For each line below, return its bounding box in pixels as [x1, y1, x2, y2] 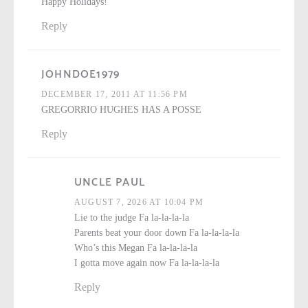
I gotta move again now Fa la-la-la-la [74, 258, 219, 269]
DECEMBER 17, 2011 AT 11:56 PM [41, 89, 188, 100]
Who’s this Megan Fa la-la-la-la [74, 243, 197, 254]
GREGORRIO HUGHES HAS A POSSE [41, 104, 201, 115]
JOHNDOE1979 [41, 65, 120, 85]
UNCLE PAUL [74, 173, 145, 192]
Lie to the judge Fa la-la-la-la [74, 212, 189, 223]
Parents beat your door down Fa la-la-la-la [74, 228, 239, 239]
